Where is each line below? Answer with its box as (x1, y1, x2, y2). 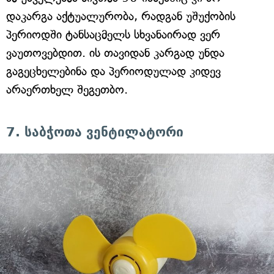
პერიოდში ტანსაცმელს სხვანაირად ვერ (6, 27, 220, 42)
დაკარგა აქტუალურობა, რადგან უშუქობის (6, 9, 235, 23)
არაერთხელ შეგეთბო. (6, 82, 128, 97)
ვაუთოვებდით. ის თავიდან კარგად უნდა (6, 45, 224, 60)
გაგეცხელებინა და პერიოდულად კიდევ (6, 64, 221, 78)
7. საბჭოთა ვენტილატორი (6, 124, 183, 139)
